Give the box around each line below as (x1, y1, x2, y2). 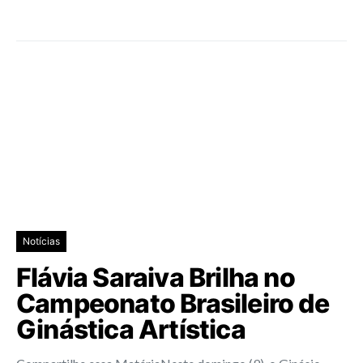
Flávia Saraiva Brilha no (16, 261, 295, 293)
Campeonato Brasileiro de (16, 287, 329, 319)
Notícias (23, 234, 60, 247)
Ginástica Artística (16, 313, 246, 345)
